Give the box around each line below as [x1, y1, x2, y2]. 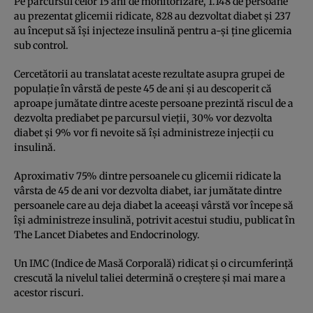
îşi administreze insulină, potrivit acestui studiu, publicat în [14, 213, 295, 226]
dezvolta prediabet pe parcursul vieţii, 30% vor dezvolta [14, 111, 272, 124]
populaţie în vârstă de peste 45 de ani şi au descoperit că [14, 82, 272, 95]
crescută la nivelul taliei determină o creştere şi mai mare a [14, 271, 286, 284]
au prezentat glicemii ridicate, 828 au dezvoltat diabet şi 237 [14, 9, 291, 22]
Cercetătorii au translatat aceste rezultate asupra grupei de [14, 67, 284, 80]
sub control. [14, 38, 68, 52]
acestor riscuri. [14, 286, 84, 299]
